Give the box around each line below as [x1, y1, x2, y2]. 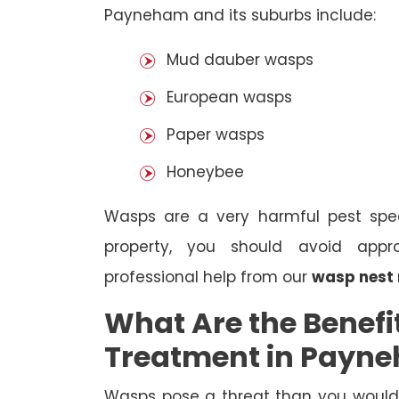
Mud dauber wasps [167, 49, 313, 71]
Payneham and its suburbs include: [104, 4, 376, 27]
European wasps [167, 86, 292, 109]
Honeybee [167, 161, 244, 183]
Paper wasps [167, 124, 265, 146]
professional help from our [104, 266, 312, 289]
